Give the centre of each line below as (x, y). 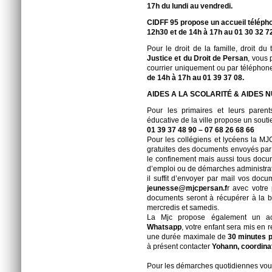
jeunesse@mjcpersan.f (187, 188)
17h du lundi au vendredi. (190, 6)
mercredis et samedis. (183, 208)
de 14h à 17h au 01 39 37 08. (195, 78)
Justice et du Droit (179, 58)
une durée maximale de (187, 237)
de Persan (230, 58)
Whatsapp (164, 227)
